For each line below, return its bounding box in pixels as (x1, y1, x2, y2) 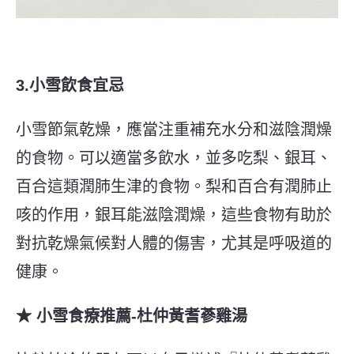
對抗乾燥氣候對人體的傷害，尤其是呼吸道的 (16, 234, 332, 252)
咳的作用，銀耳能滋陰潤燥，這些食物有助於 (16, 205, 332, 224)
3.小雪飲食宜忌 (16, 76, 124, 94)
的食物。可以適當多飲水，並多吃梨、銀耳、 (16, 149, 332, 167)
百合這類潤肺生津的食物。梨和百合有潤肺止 (16, 177, 332, 195)
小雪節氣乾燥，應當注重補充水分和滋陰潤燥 (16, 120, 332, 138)
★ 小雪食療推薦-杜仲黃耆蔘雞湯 (16, 307, 247, 325)
